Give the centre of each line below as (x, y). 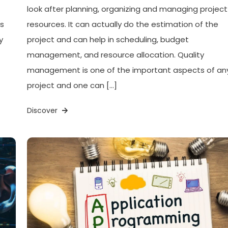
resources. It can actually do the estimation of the (123, 24)
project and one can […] (72, 85)
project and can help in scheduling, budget (108, 40)
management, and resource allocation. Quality (116, 55)
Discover (44, 111)
